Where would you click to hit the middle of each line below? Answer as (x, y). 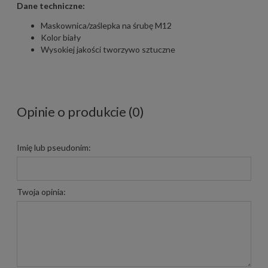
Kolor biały (61, 37)
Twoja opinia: (41, 191)
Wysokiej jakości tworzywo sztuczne (108, 49)
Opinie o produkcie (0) (80, 111)
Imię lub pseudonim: (54, 147)
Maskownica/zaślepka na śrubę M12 (106, 25)
